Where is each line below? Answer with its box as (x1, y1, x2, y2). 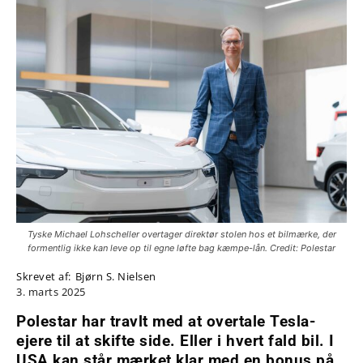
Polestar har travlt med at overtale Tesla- (16, 312, 315, 331)
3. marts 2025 (16, 284, 86, 300)
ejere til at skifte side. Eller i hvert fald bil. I (16, 331, 335, 351)
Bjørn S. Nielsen (75, 269, 156, 284)
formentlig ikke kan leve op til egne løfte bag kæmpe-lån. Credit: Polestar (28, 242, 335, 254)
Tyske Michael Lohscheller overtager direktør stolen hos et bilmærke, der (27, 228, 336, 240)
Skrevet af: (16, 269, 71, 284)
